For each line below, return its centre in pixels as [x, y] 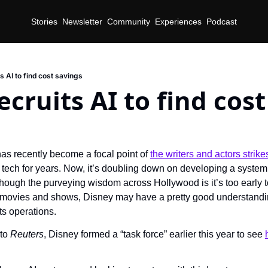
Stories [44, 21]
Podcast [222, 21]
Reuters [27, 234]
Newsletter [82, 21]
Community [129, 21]
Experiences [178, 21]
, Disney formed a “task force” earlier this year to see [154, 234]
